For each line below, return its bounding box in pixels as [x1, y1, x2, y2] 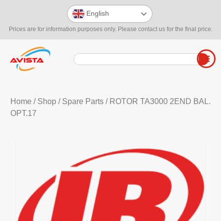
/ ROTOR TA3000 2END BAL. [103, 97, 211, 106]
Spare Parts [62, 97, 104, 106]
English [84, 9, 109, 17]
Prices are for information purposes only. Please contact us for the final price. [8, 26, 213, 33]
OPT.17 [10, 109, 37, 118]
